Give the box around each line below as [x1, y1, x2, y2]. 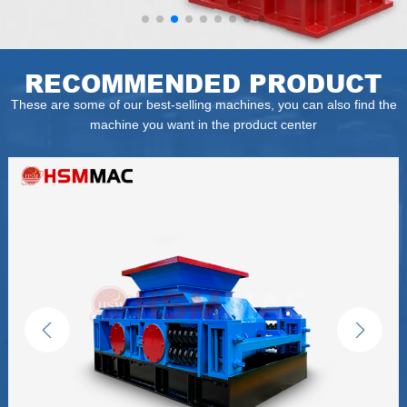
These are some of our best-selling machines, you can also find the [10, 98, 397, 112]
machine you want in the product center [90, 118, 317, 132]
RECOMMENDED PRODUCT [25, 65, 382, 100]
